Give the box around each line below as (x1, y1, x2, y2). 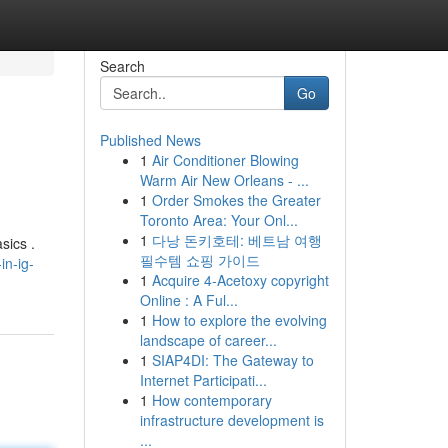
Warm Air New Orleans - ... (139, 170, 309, 190)
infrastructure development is (139, 410, 324, 430)
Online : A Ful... (139, 290, 238, 310)
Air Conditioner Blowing (151, 150, 299, 170)
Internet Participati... (139, 370, 267, 390)
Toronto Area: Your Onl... (139, 210, 298, 230)
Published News (99, 130, 201, 150)
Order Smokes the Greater (151, 190, 321, 210)
